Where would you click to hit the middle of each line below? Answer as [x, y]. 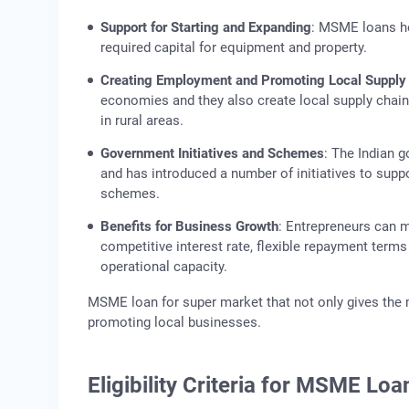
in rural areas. [142, 120]
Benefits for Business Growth [189, 226]
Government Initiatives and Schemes [212, 153]
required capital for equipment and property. [234, 47]
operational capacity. [164, 266]
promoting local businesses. [174, 322]
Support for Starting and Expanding [206, 27]
